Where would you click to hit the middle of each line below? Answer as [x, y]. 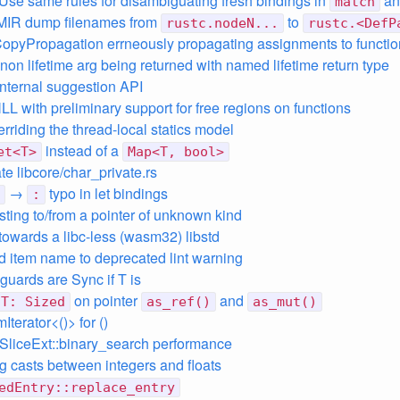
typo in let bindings [107, 193]
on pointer [106, 300]
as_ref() [179, 302]
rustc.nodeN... [222, 23]
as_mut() [285, 302]
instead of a [82, 150]
